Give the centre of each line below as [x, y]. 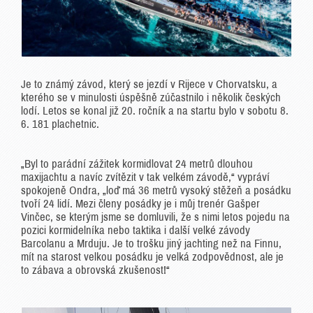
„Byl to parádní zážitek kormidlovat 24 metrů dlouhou [137, 164]
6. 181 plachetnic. [60, 124]
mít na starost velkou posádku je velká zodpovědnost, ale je [152, 257]
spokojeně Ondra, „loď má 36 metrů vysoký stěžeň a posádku [156, 191]
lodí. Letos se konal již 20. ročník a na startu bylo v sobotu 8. [155, 111]
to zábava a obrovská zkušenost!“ [95, 270]
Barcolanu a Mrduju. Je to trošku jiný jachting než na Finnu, [151, 244]
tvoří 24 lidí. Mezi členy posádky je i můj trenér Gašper [140, 204]
